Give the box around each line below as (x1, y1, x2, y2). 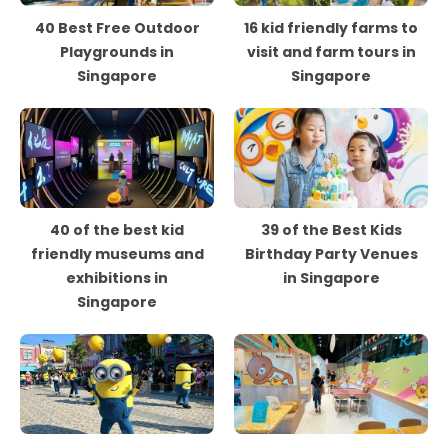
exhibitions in (66, 268, 168, 288)
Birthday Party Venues (244, 244, 418, 264)
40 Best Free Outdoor (34, 18, 200, 38)
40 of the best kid (50, 220, 184, 240)
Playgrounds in (60, 42, 174, 62)
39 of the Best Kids (260, 220, 402, 240)
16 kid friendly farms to (244, 18, 418, 38)
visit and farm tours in (246, 42, 416, 62)
